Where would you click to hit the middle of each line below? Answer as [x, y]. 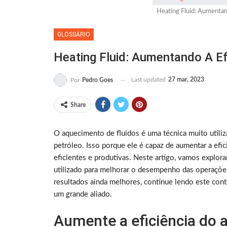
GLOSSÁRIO [74, 35]
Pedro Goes [98, 80]
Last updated [149, 80]
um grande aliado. [83, 195]
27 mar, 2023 [186, 80]
